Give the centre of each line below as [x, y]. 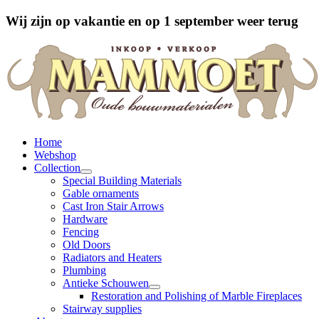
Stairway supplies [102, 309]
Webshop [55, 155]
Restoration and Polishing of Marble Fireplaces [197, 296]
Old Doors [87, 245]
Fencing [81, 232]
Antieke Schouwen [106, 283]
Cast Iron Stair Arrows [113, 206]
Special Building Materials [122, 181]
